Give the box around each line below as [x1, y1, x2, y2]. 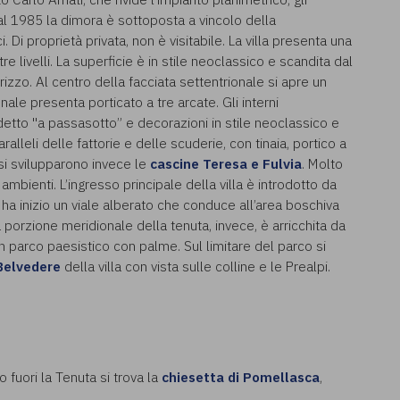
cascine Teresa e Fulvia [150, 154, 302, 172]
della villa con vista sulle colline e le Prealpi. [61, 256, 330, 275]
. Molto [302, 154, 343, 172]
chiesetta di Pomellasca [162, 368, 320, 387]
